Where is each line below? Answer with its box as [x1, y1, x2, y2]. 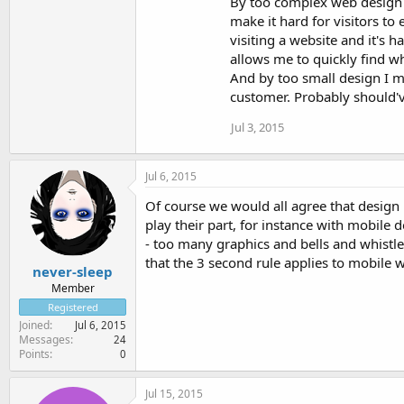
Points [19, 346, 50, 362]
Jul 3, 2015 [231, 118, 284, 135]
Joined [19, 317, 50, 333]
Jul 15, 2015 [145, 386, 203, 401]
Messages [19, 332, 70, 347]
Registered [47, 300, 98, 314]
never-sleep [32, 262, 113, 280]
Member [50, 280, 95, 296]
